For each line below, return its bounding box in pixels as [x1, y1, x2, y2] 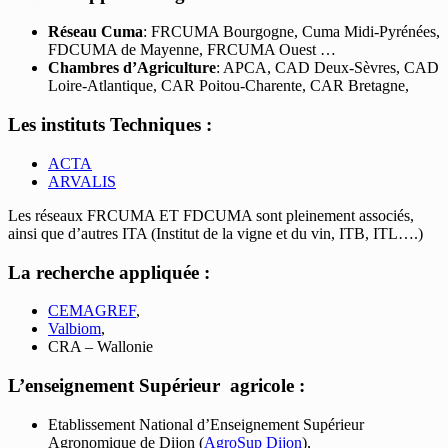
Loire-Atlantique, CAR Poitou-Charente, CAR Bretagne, [48, 77, 409, 95]
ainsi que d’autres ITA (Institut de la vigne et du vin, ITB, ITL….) [8, 224, 423, 242]
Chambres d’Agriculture [48, 59, 216, 77]
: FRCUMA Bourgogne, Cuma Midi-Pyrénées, [143, 23, 440, 41]
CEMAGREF [48, 302, 136, 320]
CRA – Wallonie [48, 338, 153, 356]
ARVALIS [48, 172, 116, 190]
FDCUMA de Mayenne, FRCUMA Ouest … [48, 41, 336, 59]
